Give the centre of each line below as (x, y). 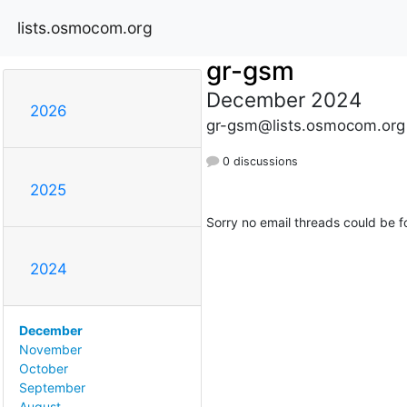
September (52, 388)
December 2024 (283, 99)
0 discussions (258, 161)
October (44, 369)
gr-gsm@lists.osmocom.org (305, 125)
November (50, 350)
